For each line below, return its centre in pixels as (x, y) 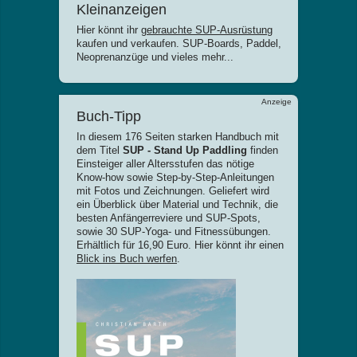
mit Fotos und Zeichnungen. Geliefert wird (173, 191)
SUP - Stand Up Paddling (185, 150)
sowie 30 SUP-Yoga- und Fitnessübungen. (174, 231)
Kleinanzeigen (122, 10)
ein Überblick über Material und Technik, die (177, 204)
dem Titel (100, 150)
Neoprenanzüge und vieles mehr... (155, 57)
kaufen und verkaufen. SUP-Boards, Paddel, (179, 43)
